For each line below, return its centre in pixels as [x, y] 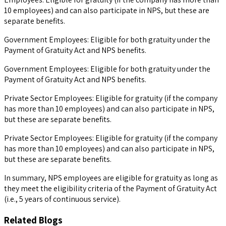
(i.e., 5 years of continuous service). [62, 199]
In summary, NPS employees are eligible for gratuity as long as [111, 178]
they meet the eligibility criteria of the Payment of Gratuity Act [110, 188]
